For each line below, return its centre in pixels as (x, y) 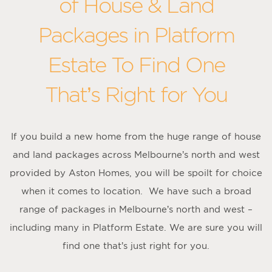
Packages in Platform (136, 35)
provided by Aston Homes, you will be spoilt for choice (136, 172)
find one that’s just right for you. (136, 245)
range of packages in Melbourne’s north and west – (136, 209)
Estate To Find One (136, 64)
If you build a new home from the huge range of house (136, 136)
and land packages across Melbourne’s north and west (136, 154)
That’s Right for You (136, 94)
